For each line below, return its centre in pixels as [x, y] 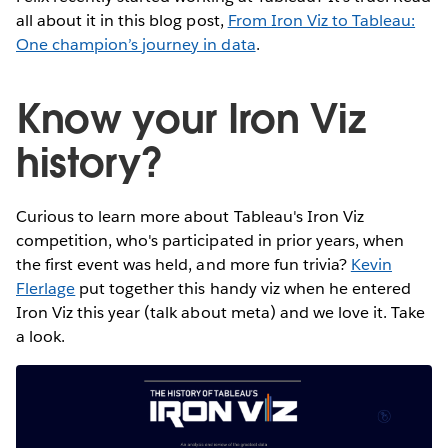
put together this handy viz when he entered [243, 289]
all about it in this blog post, [122, 21]
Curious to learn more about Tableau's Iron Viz [190, 217]
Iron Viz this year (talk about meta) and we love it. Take [221, 313]
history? [89, 163]
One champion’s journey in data [136, 45]
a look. [41, 337]
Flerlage [46, 289]
